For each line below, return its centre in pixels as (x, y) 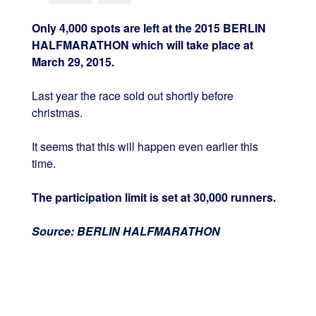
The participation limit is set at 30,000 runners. (153, 197)
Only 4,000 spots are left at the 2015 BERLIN (148, 28)
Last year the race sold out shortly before (132, 96)
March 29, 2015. (73, 62)
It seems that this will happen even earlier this (145, 147)
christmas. (57, 113)
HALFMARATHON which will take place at (142, 45)
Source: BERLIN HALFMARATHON (126, 231)
